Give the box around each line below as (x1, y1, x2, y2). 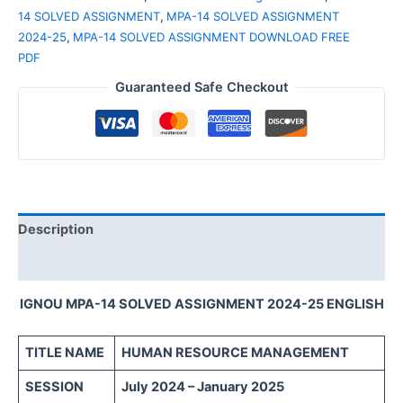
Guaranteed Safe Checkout (114, 79, 289, 96)
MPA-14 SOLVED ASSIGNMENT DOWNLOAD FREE (73, 29, 350, 44)
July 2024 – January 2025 (121, 378, 285, 395)
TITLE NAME (25, 344, 105, 361)
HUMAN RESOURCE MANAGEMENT (121, 344, 353, 361)
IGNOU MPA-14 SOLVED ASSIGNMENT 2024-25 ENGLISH (19, 295, 384, 312)
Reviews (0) (18, 255, 95, 272)
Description (18, 221, 94, 238)
